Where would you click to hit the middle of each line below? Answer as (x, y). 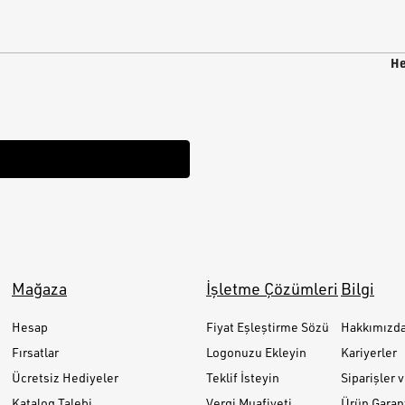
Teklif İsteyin (243, 377)
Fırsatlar (35, 352)
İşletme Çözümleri (272, 288)
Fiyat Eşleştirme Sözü (268, 327)
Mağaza (39, 288)
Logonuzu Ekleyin (256, 352)
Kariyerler (369, 352)
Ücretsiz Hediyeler (65, 377)
